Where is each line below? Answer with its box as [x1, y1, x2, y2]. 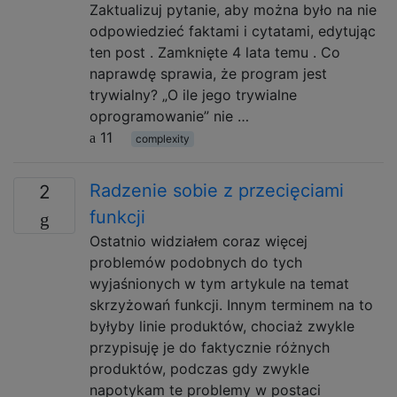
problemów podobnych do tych [90, 253, 302, 271]
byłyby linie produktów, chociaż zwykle [90, 317, 354, 335]
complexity [135, 132, 190, 145]
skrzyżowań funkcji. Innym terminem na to [90, 296, 373, 314]
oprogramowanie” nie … [90, 107, 249, 125]
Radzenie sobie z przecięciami [90, 180, 344, 201]
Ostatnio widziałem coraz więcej [90, 232, 307, 250]
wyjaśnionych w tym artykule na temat [90, 275, 349, 292]
